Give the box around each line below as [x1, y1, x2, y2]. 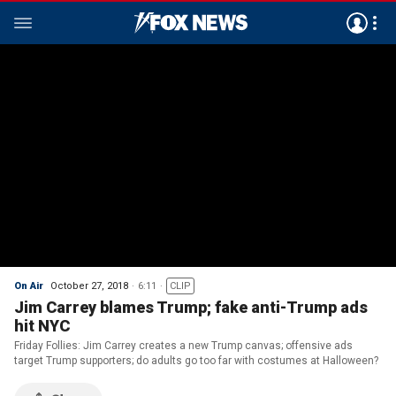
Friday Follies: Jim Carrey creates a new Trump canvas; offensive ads [14, 339, 353, 352]
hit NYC [14, 316, 70, 335]
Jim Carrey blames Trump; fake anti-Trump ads [14, 298, 368, 316]
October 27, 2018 [50, 280, 128, 292]
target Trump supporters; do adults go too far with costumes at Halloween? [14, 354, 378, 367]
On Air [14, 280, 43, 292]
